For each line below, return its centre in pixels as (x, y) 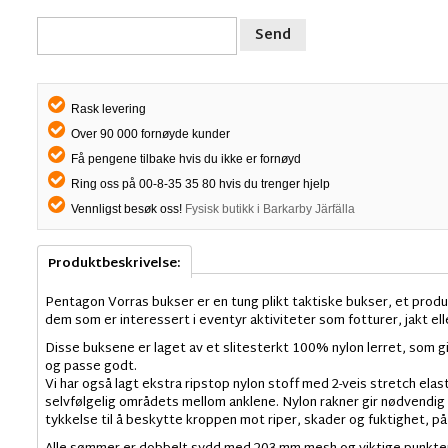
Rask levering (106, 108)
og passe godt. (90, 366)
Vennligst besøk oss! (126, 208)
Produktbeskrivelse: (114, 263)
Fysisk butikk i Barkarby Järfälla (269, 208)
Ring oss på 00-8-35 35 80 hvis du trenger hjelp (198, 183)
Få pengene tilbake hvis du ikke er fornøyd (184, 158)
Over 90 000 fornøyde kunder (148, 133)
